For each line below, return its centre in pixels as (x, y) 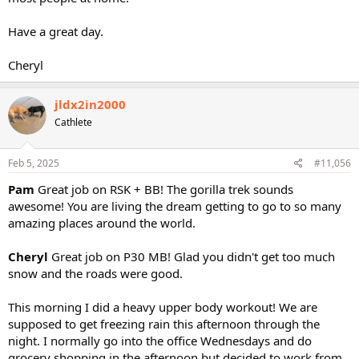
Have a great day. (56, 31)
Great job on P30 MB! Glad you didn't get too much (193, 256)
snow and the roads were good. (95, 273)
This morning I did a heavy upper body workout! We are (163, 307)
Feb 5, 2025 (34, 163)
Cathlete (73, 122)
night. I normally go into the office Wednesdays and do (160, 341)
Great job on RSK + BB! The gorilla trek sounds (165, 189)
